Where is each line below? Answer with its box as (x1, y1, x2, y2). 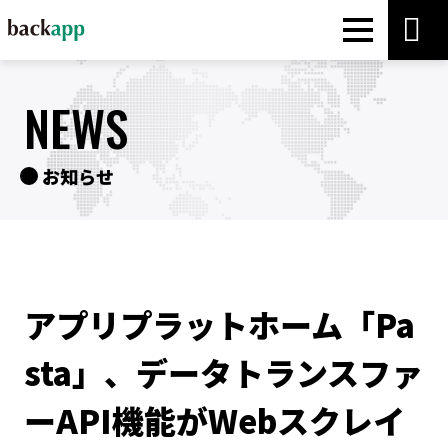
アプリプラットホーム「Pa (24, 301, 415, 347)
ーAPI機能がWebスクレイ (24, 397, 405, 443)
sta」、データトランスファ (24, 349, 423, 395)
